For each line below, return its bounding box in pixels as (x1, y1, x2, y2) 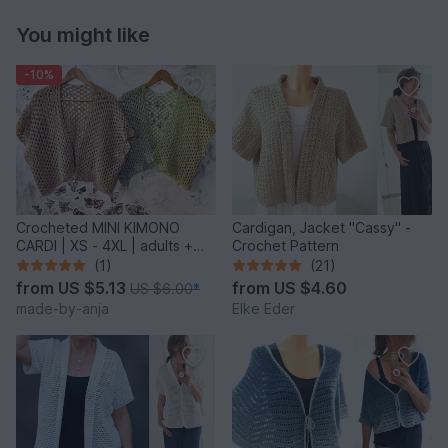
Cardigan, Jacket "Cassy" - (232, 218, 411, 236)
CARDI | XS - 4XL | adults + (16, 236, 193, 254)
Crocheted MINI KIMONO (16, 218, 180, 236)
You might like (16, 22, 150, 47)
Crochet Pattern (232, 236, 339, 254)
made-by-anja (16, 299, 109, 317)
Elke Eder (232, 299, 295, 317)
